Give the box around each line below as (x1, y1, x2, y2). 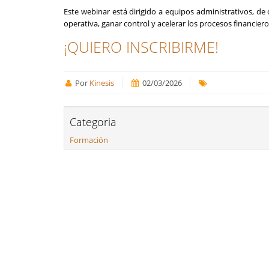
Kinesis (89, 77, 115, 88)
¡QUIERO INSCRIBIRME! (64, 37, 219, 57)
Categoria (70, 115, 116, 129)
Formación (70, 134, 108, 145)
